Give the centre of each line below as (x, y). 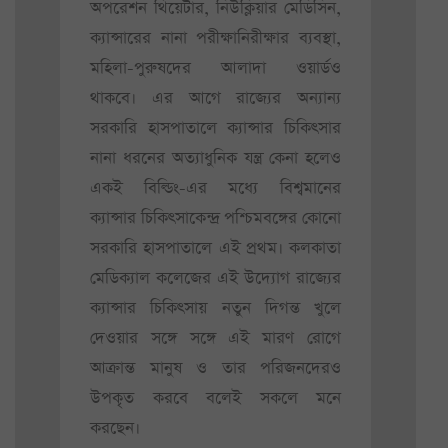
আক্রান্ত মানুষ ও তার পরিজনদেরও (215, 368)
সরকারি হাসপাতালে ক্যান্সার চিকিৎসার (215, 128)
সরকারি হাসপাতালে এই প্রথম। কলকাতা (215, 248)
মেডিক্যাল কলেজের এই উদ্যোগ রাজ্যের (215, 278)
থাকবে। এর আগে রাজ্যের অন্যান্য (215, 98)
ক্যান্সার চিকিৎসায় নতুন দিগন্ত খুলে (215, 308)
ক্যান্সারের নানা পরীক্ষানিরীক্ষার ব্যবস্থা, (215, 38)
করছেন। (115, 428)
